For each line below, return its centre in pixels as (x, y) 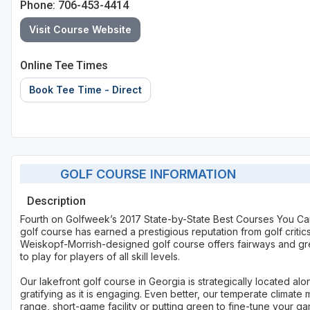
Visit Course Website (80, 30)
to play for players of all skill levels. (100, 257)
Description (56, 201)
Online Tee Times (64, 66)
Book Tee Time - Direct (85, 90)
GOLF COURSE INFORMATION (143, 174)
